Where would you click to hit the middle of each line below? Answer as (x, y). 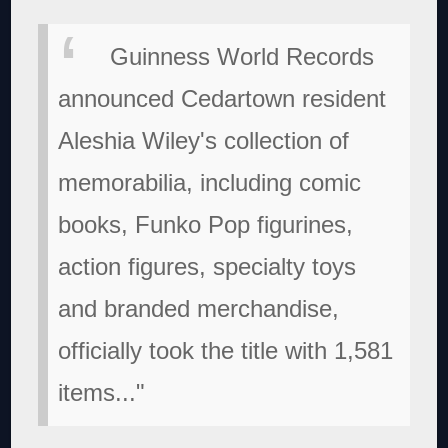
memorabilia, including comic (210, 182)
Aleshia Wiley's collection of (204, 140)
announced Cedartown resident (222, 98)
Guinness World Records (242, 56)
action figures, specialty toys (207, 266)
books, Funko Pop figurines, (206, 224)
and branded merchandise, (199, 308)
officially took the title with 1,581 (226, 350)
